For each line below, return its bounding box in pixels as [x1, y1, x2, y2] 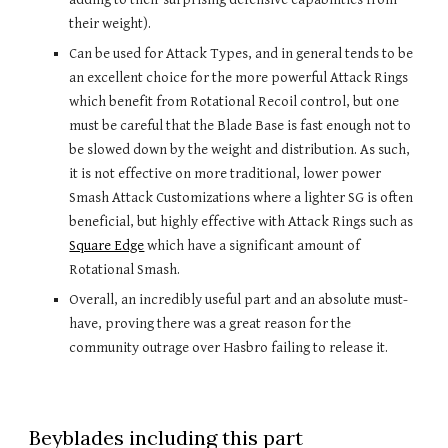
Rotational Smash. [69, 261, 181, 278]
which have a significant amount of [144, 237, 361, 254]
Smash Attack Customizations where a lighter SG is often [69, 189, 414, 206]
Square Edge [69, 237, 145, 254]
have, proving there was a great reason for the [69, 315, 352, 332]
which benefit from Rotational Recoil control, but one [69, 93, 400, 110]
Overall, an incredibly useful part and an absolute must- [69, 291, 409, 308]
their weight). [69, 15, 152, 32]
